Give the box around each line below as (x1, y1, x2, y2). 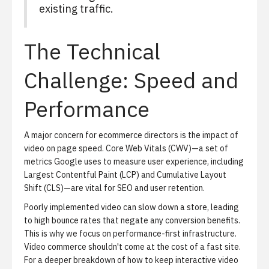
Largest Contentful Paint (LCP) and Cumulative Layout (24, 169, 226, 180)
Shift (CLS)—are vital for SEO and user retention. (24, 183, 205, 193)
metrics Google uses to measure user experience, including (24, 156, 244, 167)
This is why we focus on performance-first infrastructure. (24, 228, 237, 239)
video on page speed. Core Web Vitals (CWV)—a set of (24, 143, 228, 154)
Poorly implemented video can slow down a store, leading (24, 202, 239, 213)
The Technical (24, 37, 160, 65)
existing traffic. (39, 2, 113, 16)
